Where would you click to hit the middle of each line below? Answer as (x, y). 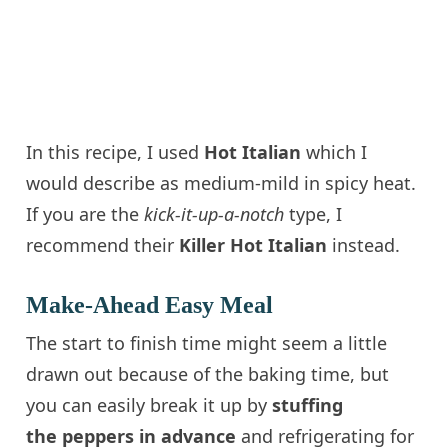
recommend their (103, 244)
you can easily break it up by (149, 404)
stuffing (308, 404)
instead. (364, 244)
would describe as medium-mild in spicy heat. (221, 182)
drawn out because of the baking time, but (208, 373)
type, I (313, 213)
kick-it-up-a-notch (214, 213)
